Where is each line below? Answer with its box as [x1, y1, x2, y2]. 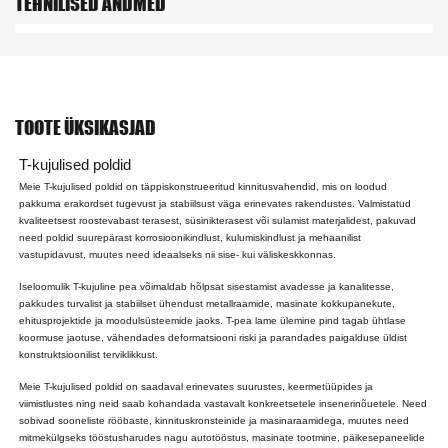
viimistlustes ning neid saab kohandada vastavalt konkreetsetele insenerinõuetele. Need [19, 397, 428, 409]
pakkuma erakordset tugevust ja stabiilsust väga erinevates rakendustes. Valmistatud [19, 197, 412, 209]
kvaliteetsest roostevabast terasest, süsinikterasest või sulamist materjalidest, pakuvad [19, 214, 417, 226]
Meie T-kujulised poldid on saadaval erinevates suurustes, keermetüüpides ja [19, 380, 374, 392]
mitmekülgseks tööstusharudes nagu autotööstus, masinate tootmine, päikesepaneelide [19, 431, 426, 443]
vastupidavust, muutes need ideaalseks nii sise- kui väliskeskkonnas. [19, 248, 337, 260]
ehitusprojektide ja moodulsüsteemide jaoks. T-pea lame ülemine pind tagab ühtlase [19, 314, 407, 326]
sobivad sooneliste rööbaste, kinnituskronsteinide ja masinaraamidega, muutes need [19, 414, 410, 426]
